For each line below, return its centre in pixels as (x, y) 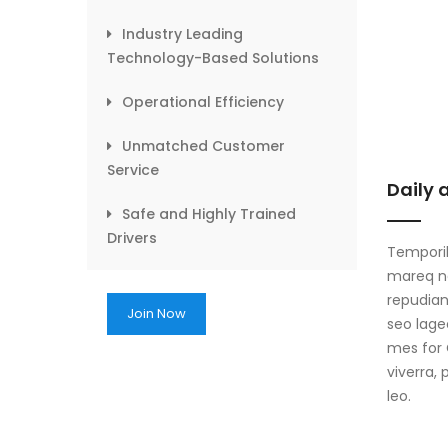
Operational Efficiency (203, 102)
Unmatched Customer (203, 146)
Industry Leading (182, 34)
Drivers (132, 238)
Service (133, 170)
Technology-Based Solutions (213, 58)
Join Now (156, 313)
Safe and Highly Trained (209, 214)
